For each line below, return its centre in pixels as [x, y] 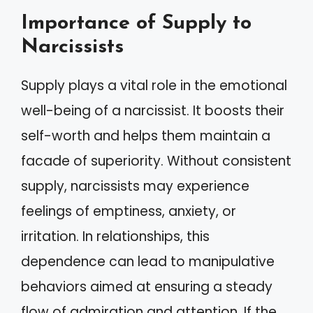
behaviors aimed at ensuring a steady [147, 287]
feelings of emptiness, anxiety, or [129, 211]
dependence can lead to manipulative [148, 262]
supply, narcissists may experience [135, 186]
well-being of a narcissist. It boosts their [153, 111]
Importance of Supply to [136, 23]
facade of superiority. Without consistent [156, 161]
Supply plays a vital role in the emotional [154, 86]
